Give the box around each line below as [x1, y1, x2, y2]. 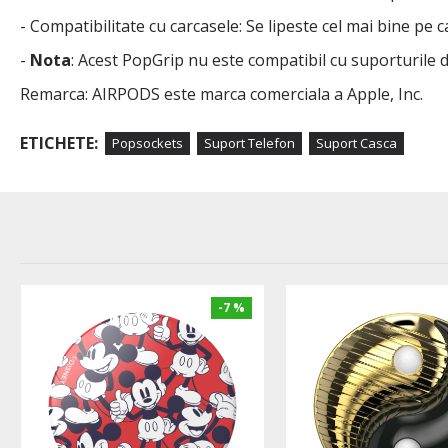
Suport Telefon [204, 133, 295, 152]
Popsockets [112, 133, 183, 152]
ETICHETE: [20, 132, 98, 155]
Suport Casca [316, 133, 397, 152]
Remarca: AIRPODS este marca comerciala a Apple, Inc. [20, 83, 423, 106]
